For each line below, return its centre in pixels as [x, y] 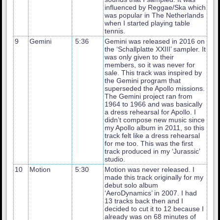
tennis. [115, 31]
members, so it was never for [150, 65]
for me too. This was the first [149, 143]
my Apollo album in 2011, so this [155, 127]
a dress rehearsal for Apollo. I [151, 112]
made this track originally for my [154, 177]
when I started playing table [148, 23]
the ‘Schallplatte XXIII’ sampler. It [155, 49]
